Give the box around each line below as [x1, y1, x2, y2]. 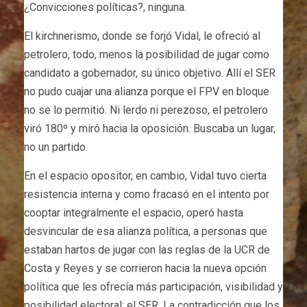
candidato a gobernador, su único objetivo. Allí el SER [24, 66, 275, 79]
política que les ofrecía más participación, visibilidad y [24, 280, 283, 293]
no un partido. [24, 140, 88, 153]
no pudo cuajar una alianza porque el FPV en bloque [24, 84, 269, 98]
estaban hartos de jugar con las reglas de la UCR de [24, 243, 270, 256]
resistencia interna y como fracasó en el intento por [24, 187, 269, 201]
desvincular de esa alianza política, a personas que [24, 224, 267, 238]
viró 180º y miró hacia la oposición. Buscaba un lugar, [24, 121, 275, 135]
